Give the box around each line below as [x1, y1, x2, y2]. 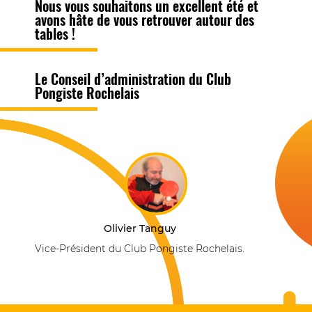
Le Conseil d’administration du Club [35, 69, 231, 88]
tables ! [35, 24, 75, 43]
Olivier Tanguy [103, 221, 176, 235]
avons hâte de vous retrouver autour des [35, 10, 254, 29]
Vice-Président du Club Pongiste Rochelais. [35, 242, 244, 255]
